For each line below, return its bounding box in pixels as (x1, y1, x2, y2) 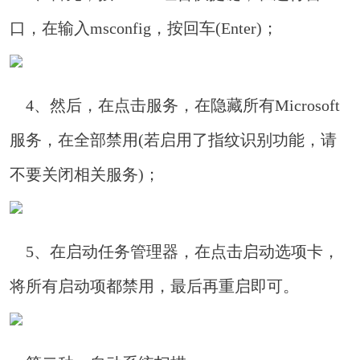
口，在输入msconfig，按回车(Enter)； (10, 19, 279, 38)
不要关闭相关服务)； (10, 166, 161, 184)
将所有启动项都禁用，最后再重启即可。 (10, 276, 300, 295)
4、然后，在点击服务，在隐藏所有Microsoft (10, 96, 341, 115)
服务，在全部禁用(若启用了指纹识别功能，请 (10, 131, 337, 149)
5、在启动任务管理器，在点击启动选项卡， (10, 242, 340, 260)
